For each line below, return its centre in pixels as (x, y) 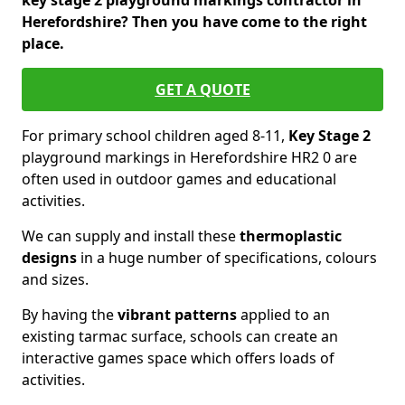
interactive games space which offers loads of (178, 358)
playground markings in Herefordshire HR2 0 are (189, 157)
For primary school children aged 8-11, (155, 136)
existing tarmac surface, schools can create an (180, 336)
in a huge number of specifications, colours (227, 258)
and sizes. (55, 279)
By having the (70, 315)
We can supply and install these (131, 236)
